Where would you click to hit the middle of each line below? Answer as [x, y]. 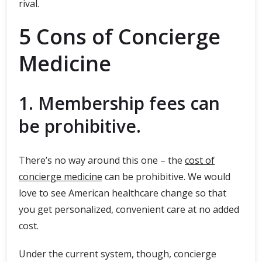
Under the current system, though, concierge [118, 254]
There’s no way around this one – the [102, 160]
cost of [200, 160]
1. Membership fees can [119, 103]
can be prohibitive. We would [166, 177]
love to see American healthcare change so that [123, 193]
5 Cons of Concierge [120, 37]
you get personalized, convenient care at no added [129, 209]
